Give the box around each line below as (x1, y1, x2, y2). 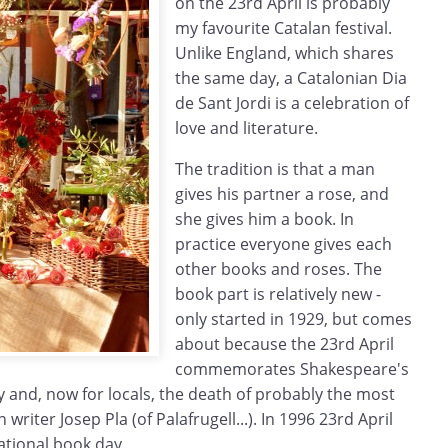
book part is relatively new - (175, 283, 381, 306)
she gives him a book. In (175, 208, 354, 231)
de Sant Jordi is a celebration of (175, 92, 409, 115)
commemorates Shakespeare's (175, 358, 409, 381)
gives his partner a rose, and (175, 183, 389, 206)
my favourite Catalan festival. (175, 17, 392, 40)
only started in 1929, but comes (175, 308, 412, 331)
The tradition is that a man (175, 158, 375, 181)
